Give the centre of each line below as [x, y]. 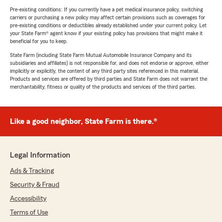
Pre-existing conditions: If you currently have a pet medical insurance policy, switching [107, 9]
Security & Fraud [35, 185]
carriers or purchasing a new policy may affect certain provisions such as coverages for [108, 17]
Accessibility [28, 199]
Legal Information [40, 155]
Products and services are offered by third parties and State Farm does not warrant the [109, 79]
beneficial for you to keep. [39, 41]
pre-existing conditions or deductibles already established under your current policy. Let [108, 25]
